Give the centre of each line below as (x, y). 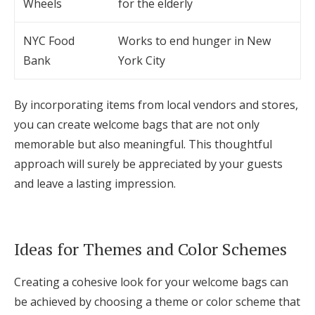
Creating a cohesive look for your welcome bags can (151, 282)
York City (142, 61)
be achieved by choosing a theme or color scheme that (157, 302)
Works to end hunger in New (194, 41)
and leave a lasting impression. (95, 184)
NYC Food (49, 41)
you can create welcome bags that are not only (137, 125)
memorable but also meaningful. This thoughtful (143, 144)
